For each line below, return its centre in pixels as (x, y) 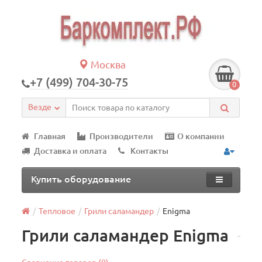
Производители (122, 136)
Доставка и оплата (70, 151)
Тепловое (57, 211)
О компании (201, 136)
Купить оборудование (81, 179)
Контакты (150, 151)
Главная (50, 136)
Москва (107, 65)
